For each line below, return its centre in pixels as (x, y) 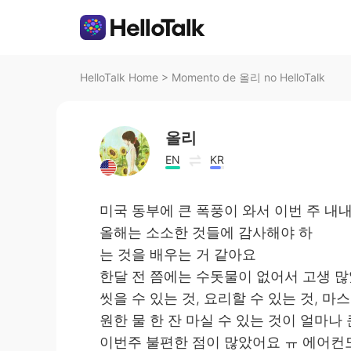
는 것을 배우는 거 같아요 (178, 254)
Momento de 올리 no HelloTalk (248, 77)
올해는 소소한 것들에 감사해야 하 (206, 232)
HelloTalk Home (119, 77)
